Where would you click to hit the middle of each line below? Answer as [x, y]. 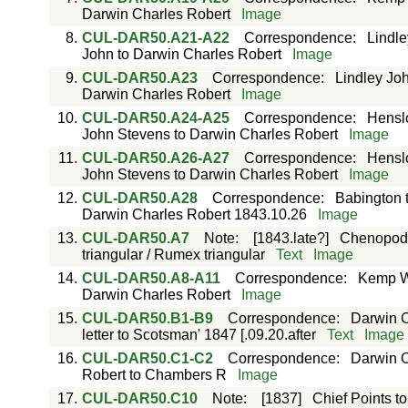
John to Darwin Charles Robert [181, 54]
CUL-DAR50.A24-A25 [155, 118]
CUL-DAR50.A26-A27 [155, 158]
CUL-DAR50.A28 [139, 198]
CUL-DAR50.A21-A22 [155, 38]
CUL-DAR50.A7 [135, 238]
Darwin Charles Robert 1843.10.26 [194, 214]
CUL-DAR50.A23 [139, 78]
